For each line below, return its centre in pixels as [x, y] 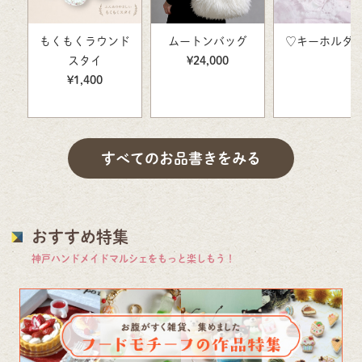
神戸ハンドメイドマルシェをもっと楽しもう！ [133, 259]
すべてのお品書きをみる [181, 159]
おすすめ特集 [80, 237]
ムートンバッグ [208, 42]
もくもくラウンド [85, 42]
